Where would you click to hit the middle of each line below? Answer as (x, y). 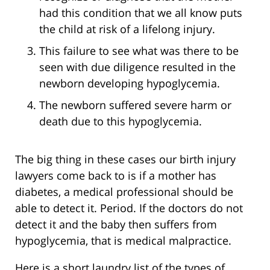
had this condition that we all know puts (141, 12)
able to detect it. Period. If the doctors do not (129, 208)
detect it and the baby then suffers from (116, 224)
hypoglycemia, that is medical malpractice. (123, 240)
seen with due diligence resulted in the (137, 67)
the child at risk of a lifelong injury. (127, 29)
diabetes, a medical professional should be (124, 191)
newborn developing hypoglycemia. (130, 83)
